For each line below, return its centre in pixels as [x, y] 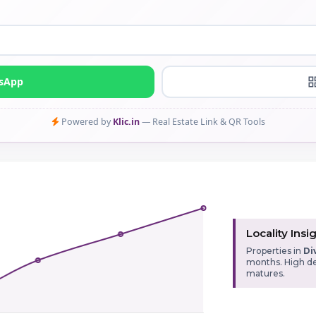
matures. [266, 274]
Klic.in [126, 121]
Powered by [86, 121]
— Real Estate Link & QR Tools [203, 121]
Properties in [275, 251]
